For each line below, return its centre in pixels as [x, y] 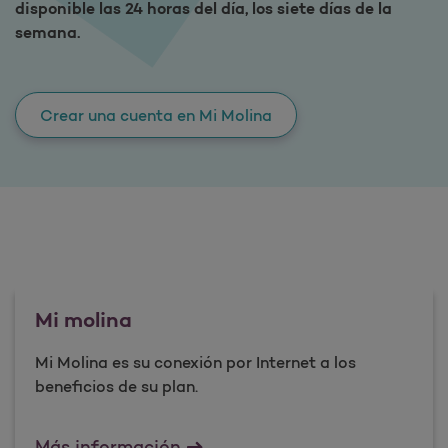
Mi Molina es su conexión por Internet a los [195, 362]
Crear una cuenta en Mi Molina [156, 115]
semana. [48, 32]
